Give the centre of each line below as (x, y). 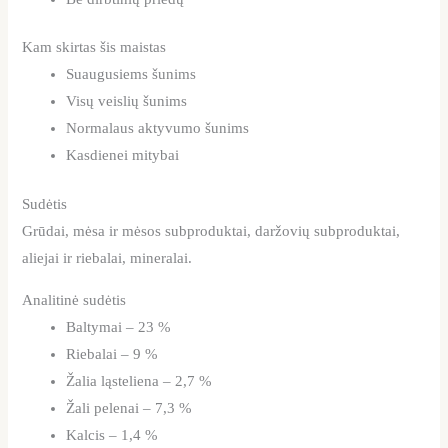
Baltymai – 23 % (119, 326)
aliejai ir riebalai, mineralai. (107, 258)
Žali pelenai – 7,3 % (129, 407)
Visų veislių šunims (127, 101)
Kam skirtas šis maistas (94, 47)
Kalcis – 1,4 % (112, 434)
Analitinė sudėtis (74, 299)
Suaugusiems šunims (131, 74)
